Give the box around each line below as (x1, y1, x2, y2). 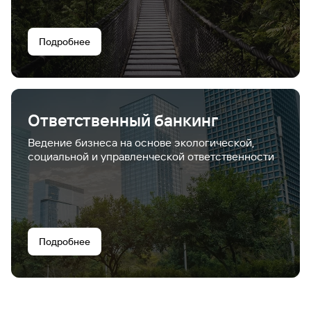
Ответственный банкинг (28, 111, 218, 131)
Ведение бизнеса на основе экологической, (28, 136, 255, 149)
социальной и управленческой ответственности (28, 150, 274, 163)
